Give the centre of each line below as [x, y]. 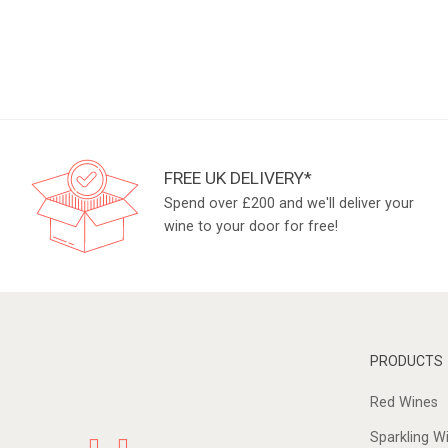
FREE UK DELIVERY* [238, 177]
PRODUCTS [406, 360]
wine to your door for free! [251, 226]
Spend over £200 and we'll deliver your [289, 203]
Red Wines [403, 402]
